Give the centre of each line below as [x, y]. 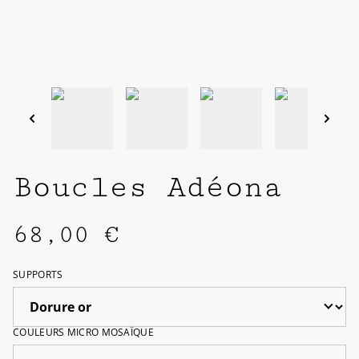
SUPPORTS [38, 275]
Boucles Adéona [147, 188]
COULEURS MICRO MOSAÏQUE [83, 333]
